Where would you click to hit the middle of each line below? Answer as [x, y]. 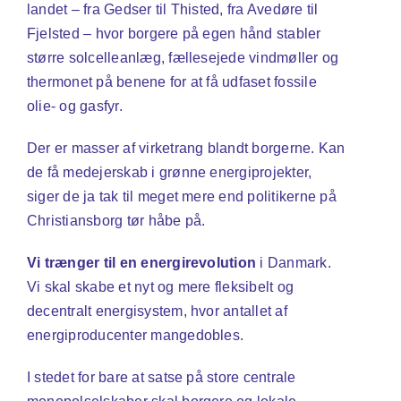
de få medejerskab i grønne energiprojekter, [169, 173]
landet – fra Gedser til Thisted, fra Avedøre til [172, 10]
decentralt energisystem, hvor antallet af [157, 311]
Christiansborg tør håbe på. [116, 221]
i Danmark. [294, 263]
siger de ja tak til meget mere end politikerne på [181, 197]
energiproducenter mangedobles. [135, 336]
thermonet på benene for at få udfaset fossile [171, 82]
